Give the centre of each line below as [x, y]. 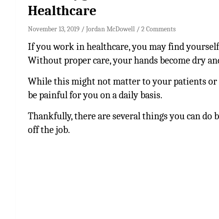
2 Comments [158, 29]
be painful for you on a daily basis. [95, 95]
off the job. [49, 130]
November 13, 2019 [54, 29]
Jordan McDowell [110, 29]
